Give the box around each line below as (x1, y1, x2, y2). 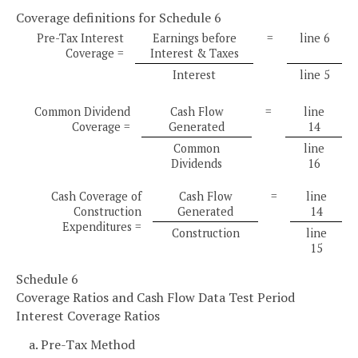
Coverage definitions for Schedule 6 (16, 9, 221, 26)
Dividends (171, 155, 222, 171)
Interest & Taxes (149, 45, 239, 61)
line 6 (299, 30, 330, 46)
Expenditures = (62, 218, 141, 234)
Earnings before (152, 30, 237, 46)
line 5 (299, 66, 330, 82)
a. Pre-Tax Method (29, 335, 135, 353)
